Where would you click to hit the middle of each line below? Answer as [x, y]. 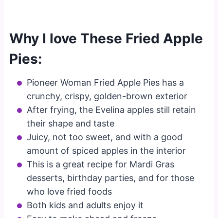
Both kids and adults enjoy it [85, 205]
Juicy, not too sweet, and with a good [105, 137]
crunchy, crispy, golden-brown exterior [107, 96]
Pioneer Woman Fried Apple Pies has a [106, 82]
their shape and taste [71, 123]
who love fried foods [70, 191]
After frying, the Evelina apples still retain [112, 109]
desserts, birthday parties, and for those [111, 178]
